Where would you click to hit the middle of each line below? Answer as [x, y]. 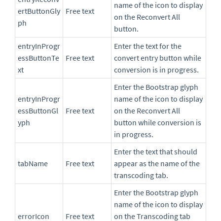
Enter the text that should [156, 152]
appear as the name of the [157, 164]
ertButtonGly [39, 11]
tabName [33, 164]
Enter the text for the [148, 46]
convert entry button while [158, 58]
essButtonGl [38, 111]
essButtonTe [38, 58]
